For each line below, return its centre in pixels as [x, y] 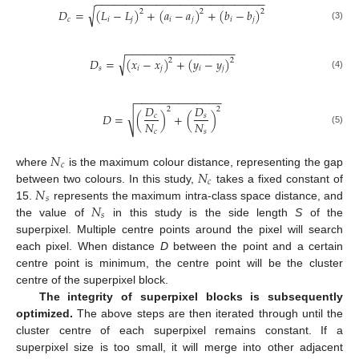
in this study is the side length [201, 213]
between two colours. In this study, [107, 179]
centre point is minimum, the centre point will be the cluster [179, 263]
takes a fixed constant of [278, 179]
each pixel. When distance [88, 246]
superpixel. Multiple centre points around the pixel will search [179, 230]
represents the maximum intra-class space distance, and [197, 196]
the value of [54, 213]
